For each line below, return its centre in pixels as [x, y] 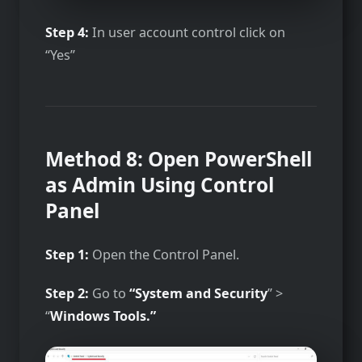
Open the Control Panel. [166, 254]
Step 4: [69, 32]
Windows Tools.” [103, 316]
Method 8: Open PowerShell [179, 158]
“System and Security [198, 293]
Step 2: [69, 293]
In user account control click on [189, 32]
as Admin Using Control [160, 184]
